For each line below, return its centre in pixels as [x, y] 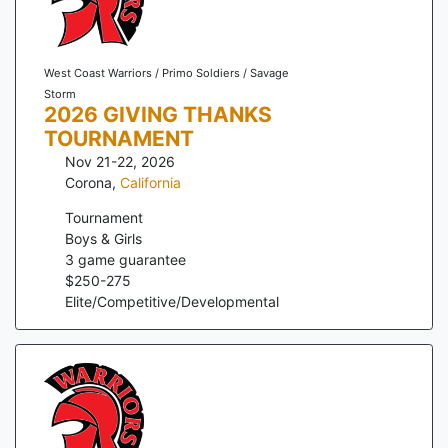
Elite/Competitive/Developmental [172, 301]
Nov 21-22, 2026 [120, 161]
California [150, 182]
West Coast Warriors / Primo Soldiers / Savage [166, 72]
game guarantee [130, 259]
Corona [88, 182]
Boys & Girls [103, 238]
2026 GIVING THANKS [157, 114]
